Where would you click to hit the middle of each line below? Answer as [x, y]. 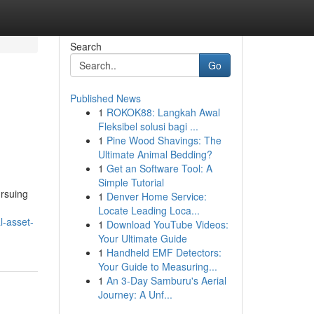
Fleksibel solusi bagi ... [148, 126]
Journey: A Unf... [135, 294]
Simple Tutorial [131, 182]
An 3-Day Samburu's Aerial [166, 280]
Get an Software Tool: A [159, 168]
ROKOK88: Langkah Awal [163, 112]
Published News [105, 98]
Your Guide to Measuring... [157, 266]
